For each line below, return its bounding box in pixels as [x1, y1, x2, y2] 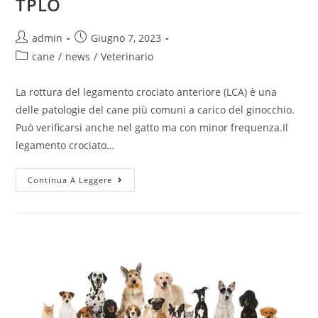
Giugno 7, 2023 [91, 31, 162, 45]
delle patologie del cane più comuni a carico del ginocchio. [16, 102, 295, 116]
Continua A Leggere [28, 174, 113, 185]
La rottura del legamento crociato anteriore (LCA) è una [16, 84, 278, 99]
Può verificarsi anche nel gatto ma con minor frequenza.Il [16, 120, 289, 134]
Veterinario [101, 49, 154, 63]
